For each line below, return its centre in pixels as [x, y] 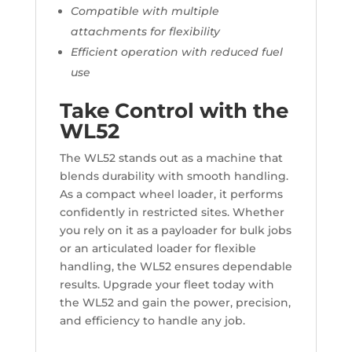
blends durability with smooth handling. [174, 176]
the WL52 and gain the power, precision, [175, 303]
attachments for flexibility [145, 32]
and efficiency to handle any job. [152, 321]
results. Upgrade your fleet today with [167, 285]
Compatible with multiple [145, 11]
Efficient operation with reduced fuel [176, 52]
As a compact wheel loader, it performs [171, 194]
